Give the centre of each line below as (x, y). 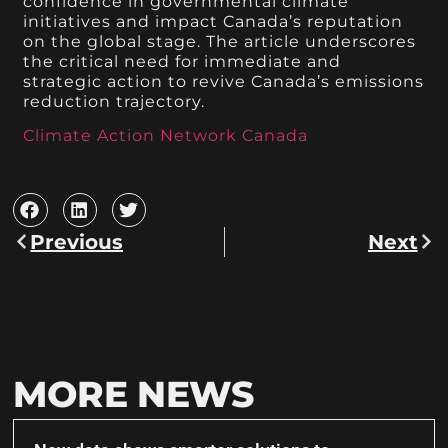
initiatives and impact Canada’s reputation (213, 21)
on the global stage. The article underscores (220, 41)
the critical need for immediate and (182, 61)
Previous (77, 241)
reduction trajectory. (114, 101)
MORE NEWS (133, 393)
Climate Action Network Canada (166, 136)
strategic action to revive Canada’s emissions (224, 81)
